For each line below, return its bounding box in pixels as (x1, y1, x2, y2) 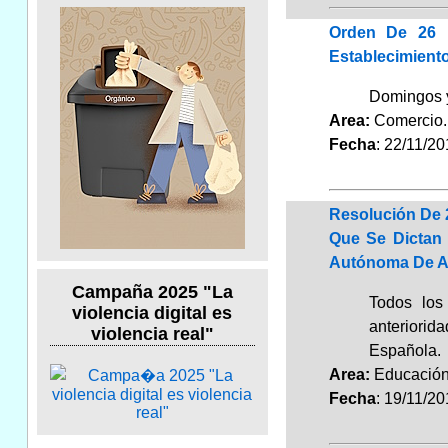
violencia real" (90, 324, 214, 345)
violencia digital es (72, 303, 233, 324)
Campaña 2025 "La (71, 282, 233, 303)
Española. (368, 341, 441, 359)
